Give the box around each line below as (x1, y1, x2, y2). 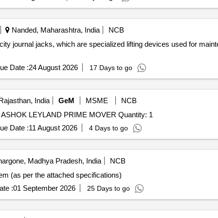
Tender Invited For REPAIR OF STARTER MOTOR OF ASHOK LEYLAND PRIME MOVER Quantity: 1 (118, 110, 153, 119)
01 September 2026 (13, 184, 75, 192)
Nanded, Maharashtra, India (9, 26, 100, 34)
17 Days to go (89, 64, 132, 72)
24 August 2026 (28, 63, 78, 72)
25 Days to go (87, 184, 130, 192)
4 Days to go (89, 124, 128, 132)
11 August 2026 (28, 124, 77, 132)
